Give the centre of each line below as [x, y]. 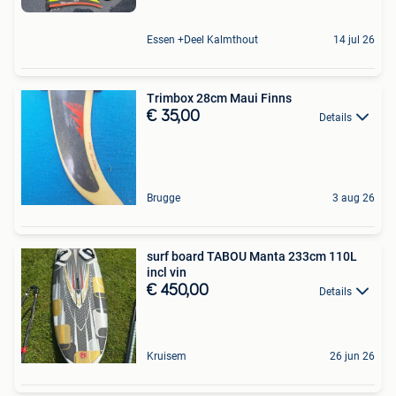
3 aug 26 [354, 198]
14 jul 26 [354, 39]
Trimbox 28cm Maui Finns [219, 98]
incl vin [167, 272]
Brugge [164, 198]
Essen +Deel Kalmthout [202, 39]
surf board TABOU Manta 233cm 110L [252, 256]
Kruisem [167, 356]
